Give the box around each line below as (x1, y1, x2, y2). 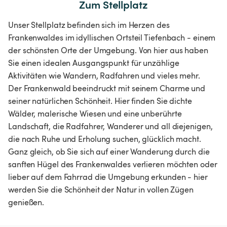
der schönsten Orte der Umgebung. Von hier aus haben (8, 45, 208, 56)
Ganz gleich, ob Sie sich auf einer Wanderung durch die (8, 146, 210, 158)
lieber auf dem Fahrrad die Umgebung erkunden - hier (8, 171, 208, 183)
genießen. (8, 197, 45, 208)
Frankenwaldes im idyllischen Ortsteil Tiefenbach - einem (8, 32, 216, 44)
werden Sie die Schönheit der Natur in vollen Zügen (8, 184, 194, 196)
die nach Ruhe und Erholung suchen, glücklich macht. (8, 133, 201, 145)
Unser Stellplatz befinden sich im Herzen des (8, 19, 170, 31)
